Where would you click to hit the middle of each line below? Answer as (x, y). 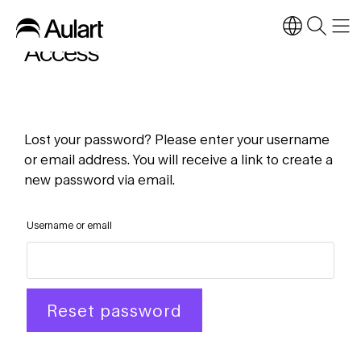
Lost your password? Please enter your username (177, 139)
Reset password (114, 310)
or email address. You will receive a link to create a (178, 159)
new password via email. (100, 179)
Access (61, 52)
